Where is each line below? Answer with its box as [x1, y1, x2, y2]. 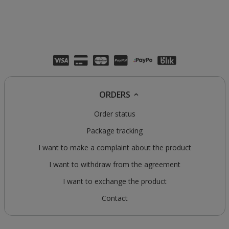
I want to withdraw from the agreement [49, 159, 180, 170]
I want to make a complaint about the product [38, 143, 191, 153]
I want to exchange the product [62, 176, 167, 187]
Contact [101, 193, 128, 203]
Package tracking [86, 126, 143, 136]
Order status [94, 109, 135, 119]
